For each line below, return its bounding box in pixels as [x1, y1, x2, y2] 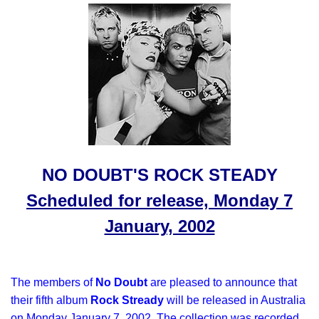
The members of [11, 276, 95, 288]
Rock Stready [90, 294, 164, 306]
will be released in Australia [164, 294, 305, 306]
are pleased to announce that [147, 276, 297, 288]
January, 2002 [104, 216, 215, 236]
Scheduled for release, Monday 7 [26, 191, 293, 210]
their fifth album [11, 294, 90, 306]
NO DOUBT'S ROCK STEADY [41, 165, 278, 184]
